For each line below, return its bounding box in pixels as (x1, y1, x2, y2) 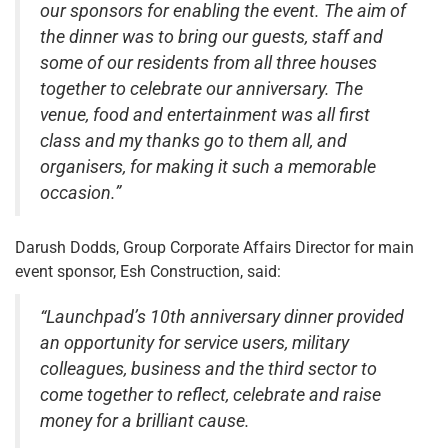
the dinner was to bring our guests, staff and (40, 26, 383, 47)
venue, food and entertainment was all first (40, 104, 370, 125)
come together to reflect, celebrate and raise (40, 384, 381, 405)
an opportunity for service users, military (40, 332, 349, 353)
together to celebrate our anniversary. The (40, 78, 363, 99)
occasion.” (40, 182, 121, 203)
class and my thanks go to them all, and (40, 130, 347, 151)
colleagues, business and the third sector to (40, 358, 377, 379)
